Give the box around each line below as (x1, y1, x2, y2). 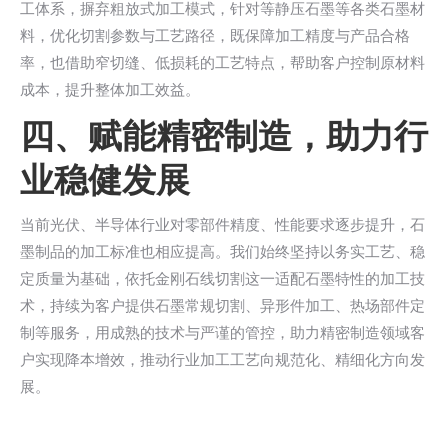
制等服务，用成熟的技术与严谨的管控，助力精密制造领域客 (20, 323, 425, 342)
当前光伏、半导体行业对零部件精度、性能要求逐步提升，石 (20, 215, 425, 234)
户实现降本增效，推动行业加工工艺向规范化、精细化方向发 (20, 350, 425, 369)
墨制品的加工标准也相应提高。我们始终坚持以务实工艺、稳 (20, 242, 425, 261)
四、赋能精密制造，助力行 (20, 115, 428, 156)
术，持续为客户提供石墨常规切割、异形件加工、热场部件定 (20, 296, 425, 315)
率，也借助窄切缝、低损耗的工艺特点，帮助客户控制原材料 (20, 53, 425, 72)
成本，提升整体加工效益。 (20, 80, 200, 99)
